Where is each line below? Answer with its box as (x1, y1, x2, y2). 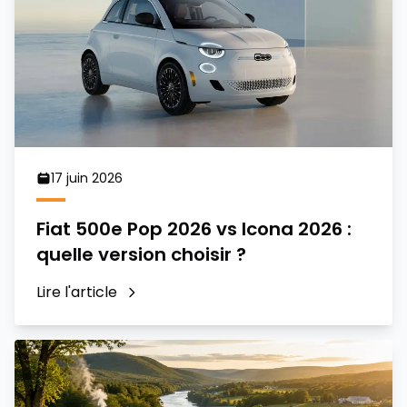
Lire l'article (36, 281, 117, 303)
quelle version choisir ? (36, 241, 246, 267)
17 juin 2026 (51, 168, 123, 187)
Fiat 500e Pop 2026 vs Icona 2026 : (36, 215, 352, 242)
